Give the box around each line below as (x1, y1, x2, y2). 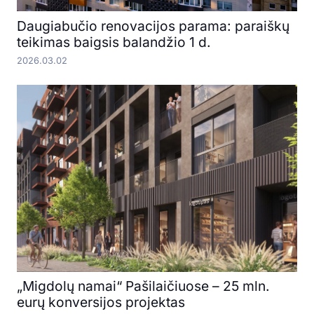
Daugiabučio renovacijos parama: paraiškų (17, 18, 289, 35)
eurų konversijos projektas (17, 294, 185, 311)
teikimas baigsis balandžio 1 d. (17, 34, 211, 51)
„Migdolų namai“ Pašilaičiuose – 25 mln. (17, 278, 270, 295)
